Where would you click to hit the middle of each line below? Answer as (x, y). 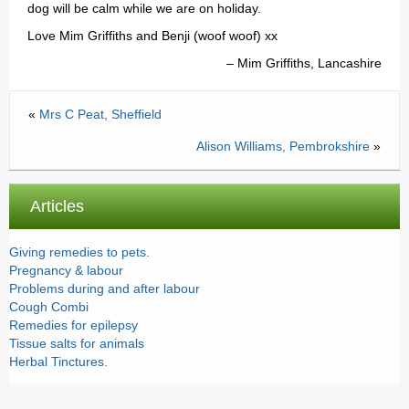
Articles (57, 206)
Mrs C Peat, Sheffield (100, 114)
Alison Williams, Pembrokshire (283, 146)
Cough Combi (49, 307)
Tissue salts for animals (77, 343)
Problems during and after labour (105, 288)
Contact (57, 94)
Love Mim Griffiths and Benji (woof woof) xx (152, 36)
